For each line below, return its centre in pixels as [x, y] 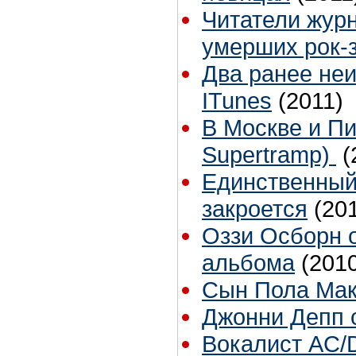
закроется [255, 208]
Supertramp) [269, 154]
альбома [248, 262]
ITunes [237, 100]
